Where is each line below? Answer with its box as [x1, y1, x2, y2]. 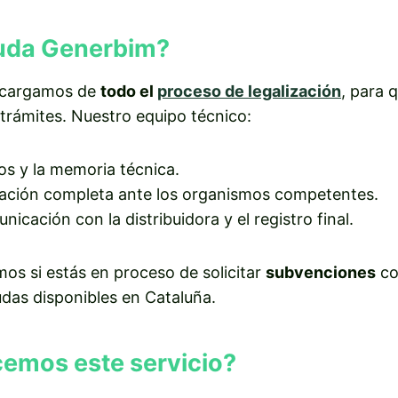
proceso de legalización [157, 81, 341, 100]
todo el [100, 81, 157, 100]
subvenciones [266, 262, 376, 282]
